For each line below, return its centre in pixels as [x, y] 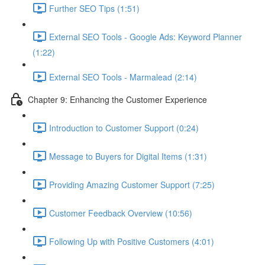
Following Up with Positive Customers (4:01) [132, 241]
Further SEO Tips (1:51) [94, 8]
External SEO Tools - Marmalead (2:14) [123, 77]
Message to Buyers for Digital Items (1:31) [128, 156]
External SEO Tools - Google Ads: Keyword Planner [146, 36]
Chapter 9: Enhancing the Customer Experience [117, 99]
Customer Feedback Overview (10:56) [121, 213]
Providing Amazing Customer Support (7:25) [132, 184]
